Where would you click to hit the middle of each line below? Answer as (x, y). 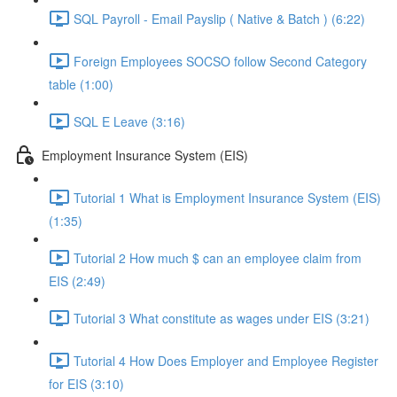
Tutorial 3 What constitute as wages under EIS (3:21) (222, 318)
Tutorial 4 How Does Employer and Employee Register (226, 360)
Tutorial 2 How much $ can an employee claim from (218, 257)
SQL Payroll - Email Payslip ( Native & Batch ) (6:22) (219, 18)
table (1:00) (81, 84)
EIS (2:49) (77, 281)
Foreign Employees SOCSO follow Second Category (220, 61)
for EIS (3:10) (86, 384)
